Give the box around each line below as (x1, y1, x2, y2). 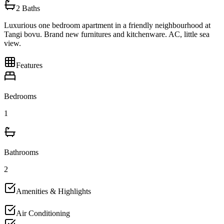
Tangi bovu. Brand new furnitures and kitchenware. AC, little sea (4, 30, 209, 38)
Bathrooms (4, 148, 38, 156)
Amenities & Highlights (16, 187, 91, 195)
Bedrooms (4, 92, 36, 100)
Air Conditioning (16, 209, 70, 217)
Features (16, 61, 42, 69)
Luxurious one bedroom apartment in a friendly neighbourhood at (4, 21, 210, 29)
